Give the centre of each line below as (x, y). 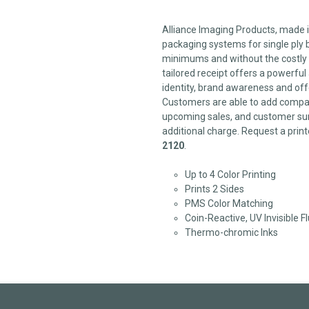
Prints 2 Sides (214, 189)
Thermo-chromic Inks (231, 232)
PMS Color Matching (229, 203)
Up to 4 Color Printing (230, 174)
